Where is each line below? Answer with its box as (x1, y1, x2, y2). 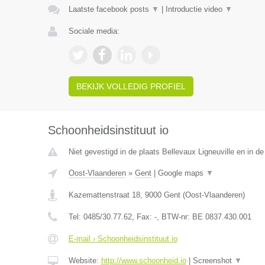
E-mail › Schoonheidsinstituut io (68, 234, 177, 243)
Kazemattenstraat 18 (68, 190, 140, 199)
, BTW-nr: (156, 212, 192, 221)
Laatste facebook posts (68, 5, 151, 14)
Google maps (157, 169, 206, 177)
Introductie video (165, 5, 225, 14)
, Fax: (131, 212, 154, 221)
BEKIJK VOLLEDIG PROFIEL (76, 82, 186, 91)
